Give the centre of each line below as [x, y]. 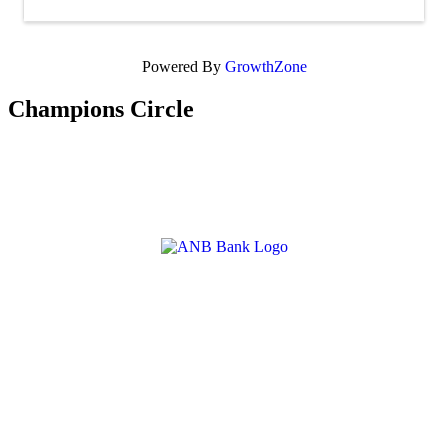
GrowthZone [265, 66]
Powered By [183, 66]
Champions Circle [101, 108]
